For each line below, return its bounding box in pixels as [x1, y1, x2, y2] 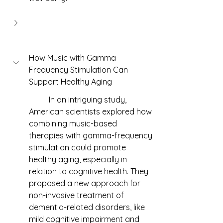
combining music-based [29, 118, 119, 128]
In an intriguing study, [29, 95, 49, 105]
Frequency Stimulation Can [29, 65, 130, 75]
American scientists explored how [29, 107, 154, 116]
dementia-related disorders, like [29, 202, 147, 212]
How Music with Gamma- [29, 53, 119, 63]
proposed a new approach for [29, 178, 142, 188]
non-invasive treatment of [29, 190, 126, 200]
